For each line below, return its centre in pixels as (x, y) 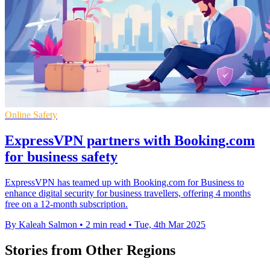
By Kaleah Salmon (41, 225)
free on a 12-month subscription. (66, 204)
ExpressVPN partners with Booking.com (130, 141)
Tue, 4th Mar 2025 (170, 225)
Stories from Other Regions (90, 250)
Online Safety (31, 115)
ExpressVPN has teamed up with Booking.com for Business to (124, 183)
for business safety (61, 157)
